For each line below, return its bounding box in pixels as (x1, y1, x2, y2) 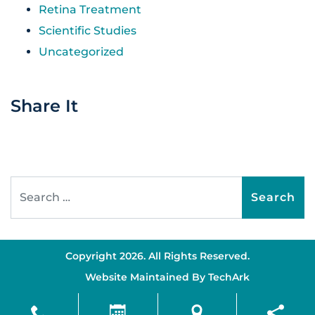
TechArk (208, 270, 250, 283)
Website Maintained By (85, 270, 208, 283)
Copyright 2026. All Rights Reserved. (65, 249, 250, 262)
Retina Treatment (39, 2, 141, 16)
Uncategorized (39, 44, 124, 58)
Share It (11, 95, 78, 116)
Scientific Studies (39, 23, 136, 37)
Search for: (10, 179, 72, 193)
